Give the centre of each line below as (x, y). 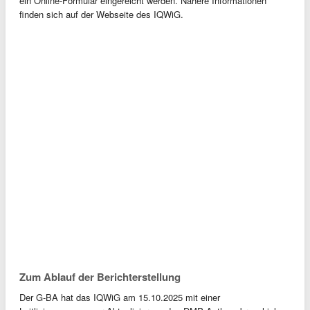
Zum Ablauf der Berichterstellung (100, 277)
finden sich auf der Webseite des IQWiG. (101, 14)
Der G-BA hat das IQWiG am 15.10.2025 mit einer (120, 297)
